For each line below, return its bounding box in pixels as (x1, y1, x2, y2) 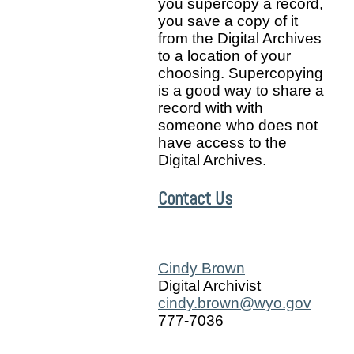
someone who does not (158, 117, 318, 134)
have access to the (158, 134, 287, 152)
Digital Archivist (158, 277, 261, 295)
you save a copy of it (158, 13, 298, 30)
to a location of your (158, 47, 291, 65)
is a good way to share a (158, 82, 324, 100)
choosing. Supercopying (158, 65, 323, 82)
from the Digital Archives (158, 30, 322, 47)
